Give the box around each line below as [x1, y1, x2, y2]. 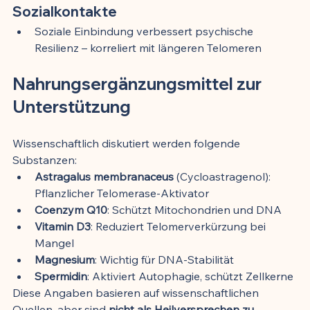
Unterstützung [12, 95, 131, 117]
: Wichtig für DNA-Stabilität [95, 252, 234, 266]
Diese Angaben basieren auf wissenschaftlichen [12, 285, 262, 300]
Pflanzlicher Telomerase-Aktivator [35, 185, 209, 200]
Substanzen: [12, 152, 77, 167]
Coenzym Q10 [35, 202, 107, 217]
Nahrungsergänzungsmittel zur [12, 73, 265, 94]
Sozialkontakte [12, 2, 117, 20]
